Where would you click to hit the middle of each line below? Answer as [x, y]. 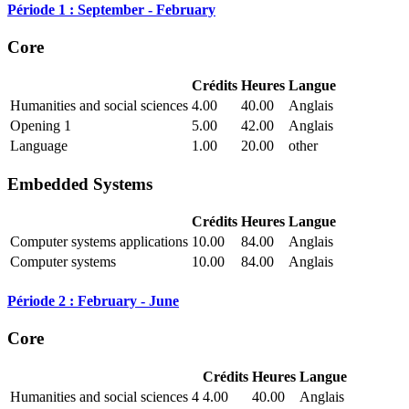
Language [39, 145]
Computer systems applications [99, 242]
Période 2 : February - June [93, 300]
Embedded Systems [80, 184]
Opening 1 [41, 125]
